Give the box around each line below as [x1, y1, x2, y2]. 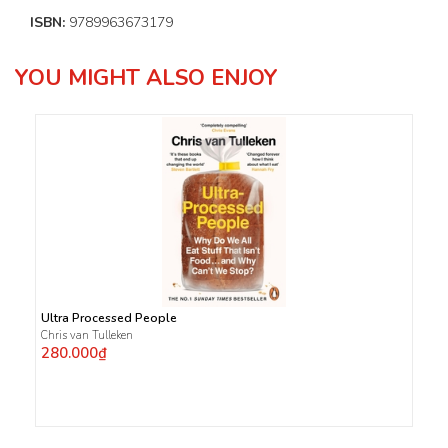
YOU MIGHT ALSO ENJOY [15, 62, 278, 93]
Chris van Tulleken [41, 327, 133, 343]
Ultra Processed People [41, 309, 177, 326]
